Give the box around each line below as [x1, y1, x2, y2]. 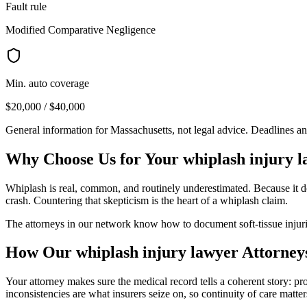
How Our [5, 243, 76, 262]
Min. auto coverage [5, 77, 89, 89]
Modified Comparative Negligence [5, 23, 156, 36]
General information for [5, 123, 110, 136]
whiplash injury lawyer [76, 243, 238, 262]
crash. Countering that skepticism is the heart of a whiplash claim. [5, 194, 288, 206]
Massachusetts [110, 123, 172, 136]
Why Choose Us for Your [5, 149, 183, 168]
